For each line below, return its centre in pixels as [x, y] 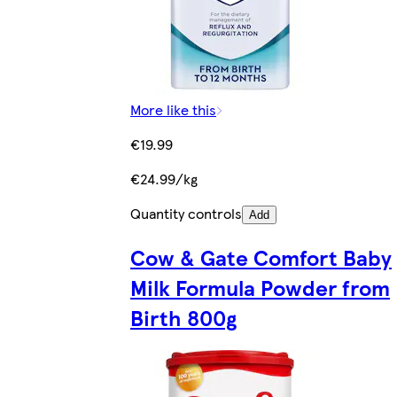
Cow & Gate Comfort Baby [261, 257]
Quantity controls [186, 214]
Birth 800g [183, 318]
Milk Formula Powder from [260, 288]
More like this [173, 110]
